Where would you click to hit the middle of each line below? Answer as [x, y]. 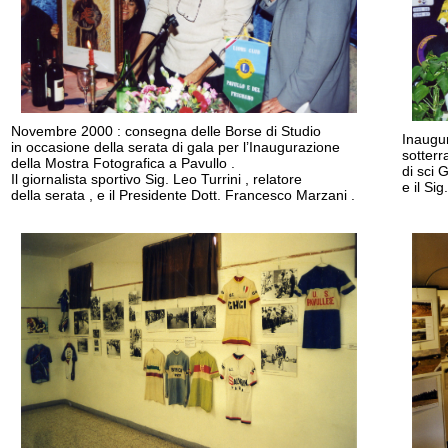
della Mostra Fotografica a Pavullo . [123, 163]
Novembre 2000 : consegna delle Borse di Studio [166, 131]
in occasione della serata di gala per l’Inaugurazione [175, 147]
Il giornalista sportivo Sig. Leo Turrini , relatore [156, 179]
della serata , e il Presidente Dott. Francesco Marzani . [183, 195]
